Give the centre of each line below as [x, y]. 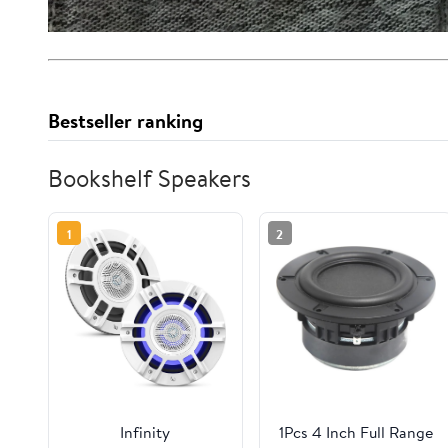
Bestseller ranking [125, 120]
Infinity [145, 432]
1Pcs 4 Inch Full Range [355, 432]
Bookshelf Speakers [149, 177]
